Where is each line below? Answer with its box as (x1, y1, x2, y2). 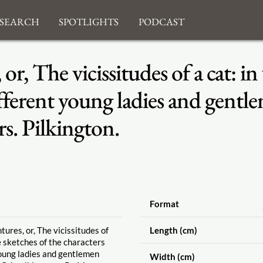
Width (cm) (149, 251, 195, 262)
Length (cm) (149, 224, 197, 235)
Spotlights (59, 11, 119, 29)
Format (149, 198, 179, 209)
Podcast (138, 11, 184, 29)
